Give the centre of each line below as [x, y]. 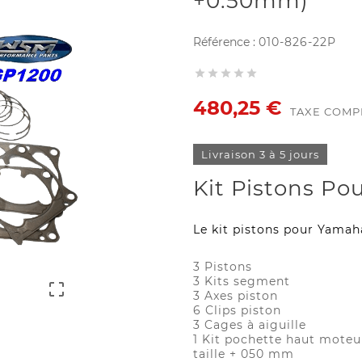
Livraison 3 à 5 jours [260, 155]
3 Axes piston [236, 296]
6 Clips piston [237, 311]
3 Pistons [223, 267]
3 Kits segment [242, 282]
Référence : [226, 42]
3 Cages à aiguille [250, 325]
